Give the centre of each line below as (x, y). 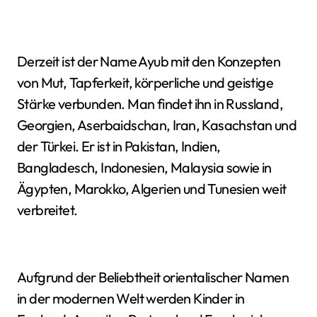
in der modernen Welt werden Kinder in (131, 298)
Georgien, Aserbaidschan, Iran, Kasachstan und (157, 125)
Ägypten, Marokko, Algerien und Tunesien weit (152, 189)
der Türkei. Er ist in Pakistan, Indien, (119, 146)
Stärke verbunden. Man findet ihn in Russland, (150, 104)
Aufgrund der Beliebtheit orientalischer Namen (153, 277)
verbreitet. (47, 210)
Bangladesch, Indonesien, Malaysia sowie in (144, 167)
